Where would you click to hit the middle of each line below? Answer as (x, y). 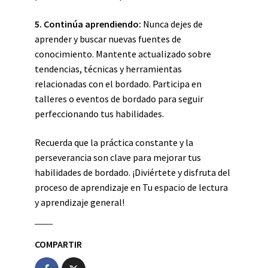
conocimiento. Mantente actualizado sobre (123, 54)
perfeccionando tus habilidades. (99, 114)
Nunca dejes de (172, 24)
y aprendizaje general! (80, 202)
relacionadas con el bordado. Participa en (118, 84)
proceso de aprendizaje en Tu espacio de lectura (131, 187)
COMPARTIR (58, 244)
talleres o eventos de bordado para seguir (119, 99)
